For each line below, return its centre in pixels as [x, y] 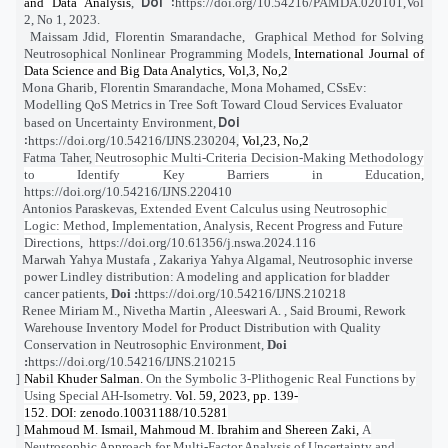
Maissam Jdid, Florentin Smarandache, [137, 36]
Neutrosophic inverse [355, 259]
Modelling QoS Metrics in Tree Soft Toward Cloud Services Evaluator [213, 104]
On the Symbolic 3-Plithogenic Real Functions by [281, 378]
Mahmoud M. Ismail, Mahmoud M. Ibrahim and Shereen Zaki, [193, 429]
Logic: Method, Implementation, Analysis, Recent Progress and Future [213, 225]
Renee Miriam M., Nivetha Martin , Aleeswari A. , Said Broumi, [193, 310]
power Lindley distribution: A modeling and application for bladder [206, 276]
